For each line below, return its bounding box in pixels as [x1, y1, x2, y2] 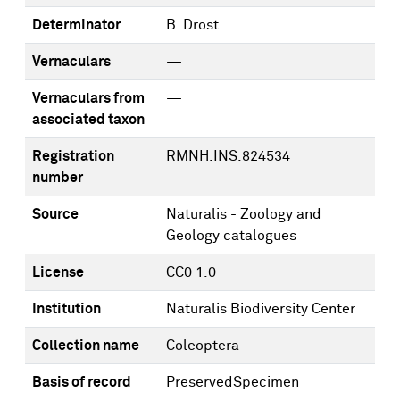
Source [32, 207, 79, 221]
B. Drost [166, 18, 219, 32]
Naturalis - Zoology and [166, 207, 321, 221]
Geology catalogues [166, 229, 296, 243]
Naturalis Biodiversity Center [166, 302, 355, 316]
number [32, 171, 83, 185]
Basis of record [32, 375, 131, 389]
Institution [32, 302, 101, 316]
